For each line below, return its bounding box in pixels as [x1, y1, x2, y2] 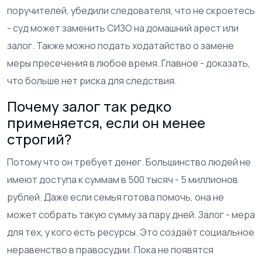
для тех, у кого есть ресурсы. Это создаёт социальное [7, 225, 254, 239]
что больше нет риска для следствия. [7, 74, 177, 87]
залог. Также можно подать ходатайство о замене [7, 39, 234, 52]
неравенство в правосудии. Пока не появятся [7, 243, 213, 256]
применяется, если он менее [7, 112, 205, 132]
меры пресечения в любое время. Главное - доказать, [7, 56, 250, 70]
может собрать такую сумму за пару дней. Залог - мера [7, 208, 255, 221]
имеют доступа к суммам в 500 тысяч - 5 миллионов [7, 173, 238, 186]
